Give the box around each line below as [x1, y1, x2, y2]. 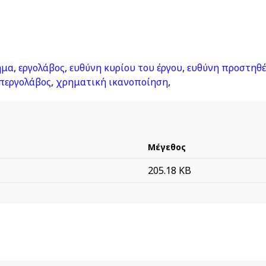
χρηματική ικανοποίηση [56, 75, 168, 88]
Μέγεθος [148, 141, 186, 153]
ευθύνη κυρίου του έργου [69, 61, 182, 74]
